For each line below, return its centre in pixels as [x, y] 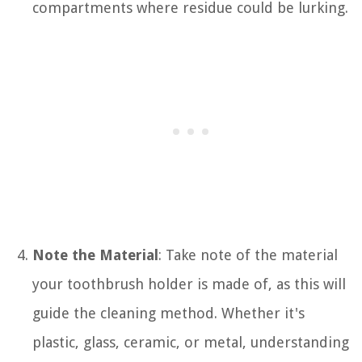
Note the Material [95, 255]
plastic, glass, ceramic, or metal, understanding [191, 342]
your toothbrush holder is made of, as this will [189, 284]
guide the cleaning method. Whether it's [168, 313]
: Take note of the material [248, 255]
